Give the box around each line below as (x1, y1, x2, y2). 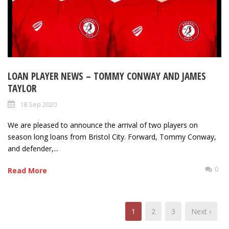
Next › (191, 207, 211, 217)
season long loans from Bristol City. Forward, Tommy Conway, (8, 132, 216, 142)
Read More (8, 166, 47, 176)
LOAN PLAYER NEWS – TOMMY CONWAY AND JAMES (8, 70, 206, 83)
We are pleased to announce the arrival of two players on (8, 120, 198, 130)
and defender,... (8, 144, 58, 154)
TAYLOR (8, 82, 36, 96)
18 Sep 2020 (20, 100, 57, 109)
